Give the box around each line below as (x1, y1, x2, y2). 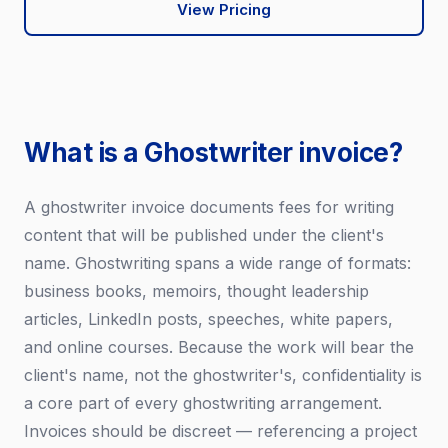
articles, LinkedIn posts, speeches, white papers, (24, 309, 393, 329)
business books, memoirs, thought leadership (24, 281, 369, 301)
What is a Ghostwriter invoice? (24, 137, 402, 168)
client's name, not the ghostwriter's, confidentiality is (24, 365, 422, 385)
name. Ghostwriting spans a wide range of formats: (24, 253, 411, 273)
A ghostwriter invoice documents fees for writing (24, 197, 394, 217)
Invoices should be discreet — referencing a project (24, 421, 417, 441)
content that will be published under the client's (24, 225, 384, 245)
